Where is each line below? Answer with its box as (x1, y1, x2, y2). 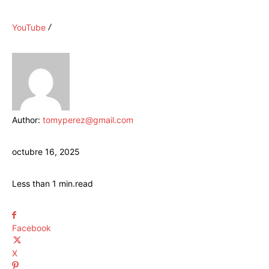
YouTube (12, 22, 46, 33)
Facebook (12, 223, 51, 234)
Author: (12, 115, 43, 125)
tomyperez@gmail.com (43, 115, 133, 125)
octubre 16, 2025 (12, 147, 80, 157)
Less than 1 (12, 178, 56, 189)
